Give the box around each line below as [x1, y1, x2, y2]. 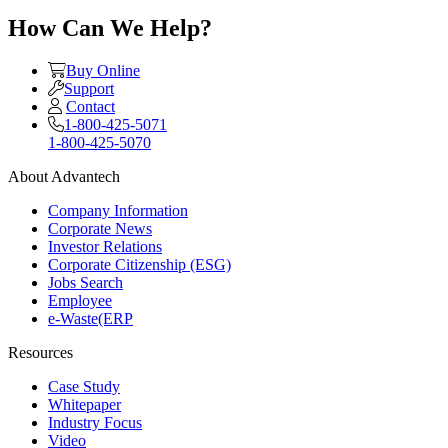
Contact [66, 98, 115, 116]
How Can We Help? [8, 15, 212, 42]
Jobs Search [48, 274, 123, 292]
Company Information [48, 202, 188, 220]
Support [64, 80, 114, 98]
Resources [8, 344, 73, 362]
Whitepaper [48, 396, 121, 414]
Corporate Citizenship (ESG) [48, 256, 231, 274]
